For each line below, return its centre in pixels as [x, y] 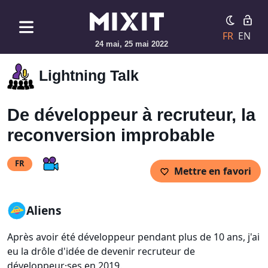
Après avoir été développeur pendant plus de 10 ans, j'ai [133, 237]
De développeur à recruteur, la [131, 115]
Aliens [44, 211]
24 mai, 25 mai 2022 [132, 44]
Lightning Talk [89, 76]
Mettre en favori [213, 171]
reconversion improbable [111, 135]
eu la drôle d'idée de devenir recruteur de [101, 252]
